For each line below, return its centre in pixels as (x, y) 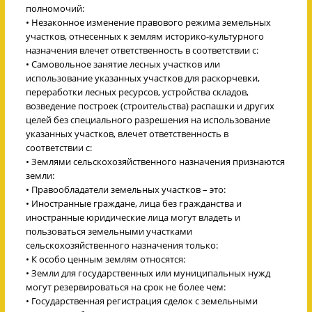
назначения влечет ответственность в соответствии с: (142, 50)
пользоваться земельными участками (109, 231)
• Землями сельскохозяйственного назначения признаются (155, 161)
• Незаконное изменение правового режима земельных (148, 22)
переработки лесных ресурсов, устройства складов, (137, 92)
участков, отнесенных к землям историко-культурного (145, 36)
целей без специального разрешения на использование (148, 119)
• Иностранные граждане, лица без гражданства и (134, 203)
